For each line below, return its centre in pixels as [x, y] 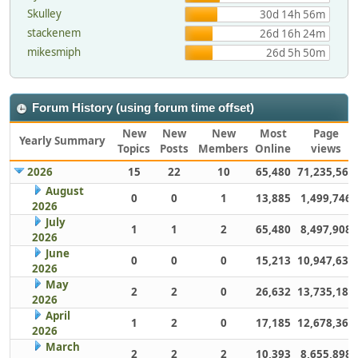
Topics [134, 148]
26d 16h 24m [292, 33]
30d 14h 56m [292, 14]
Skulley [44, 13]
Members [223, 148]
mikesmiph [54, 52]
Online [273, 148]
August [64, 191]
